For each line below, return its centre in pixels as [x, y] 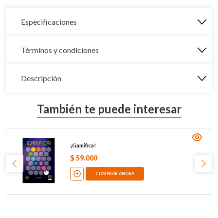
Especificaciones [49, 22]
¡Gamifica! [83, 145]
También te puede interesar [109, 109]
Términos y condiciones [60, 50]
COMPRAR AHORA [115, 174]
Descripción [41, 78]
